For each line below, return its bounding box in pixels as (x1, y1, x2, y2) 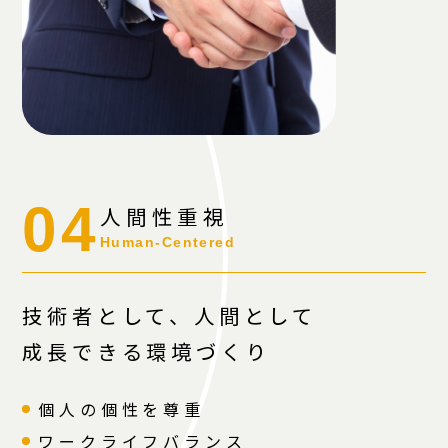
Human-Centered (100, 234, 236, 251)
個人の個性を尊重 (38, 396, 205, 421)
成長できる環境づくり (22, 335, 271, 366)
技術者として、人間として (22, 299, 318, 330)
